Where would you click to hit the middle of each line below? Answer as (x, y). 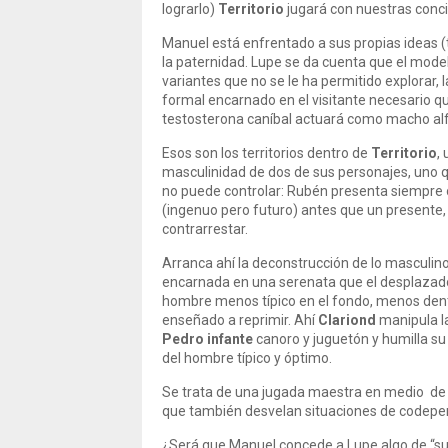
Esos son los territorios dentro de (266, 153)
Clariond (347, 320)
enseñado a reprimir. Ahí (240, 320)
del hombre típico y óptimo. (247, 358)
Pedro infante (207, 339)
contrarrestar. (205, 229)
